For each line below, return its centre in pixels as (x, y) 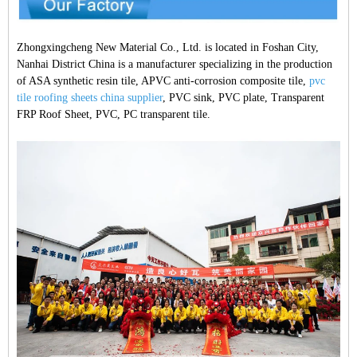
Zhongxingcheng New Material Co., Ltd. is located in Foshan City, (168, 48)
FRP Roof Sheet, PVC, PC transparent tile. (114, 115)
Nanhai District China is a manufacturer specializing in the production (175, 65)
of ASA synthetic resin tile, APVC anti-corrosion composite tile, (163, 81)
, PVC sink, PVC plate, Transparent (243, 98)
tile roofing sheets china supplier (90, 98)
